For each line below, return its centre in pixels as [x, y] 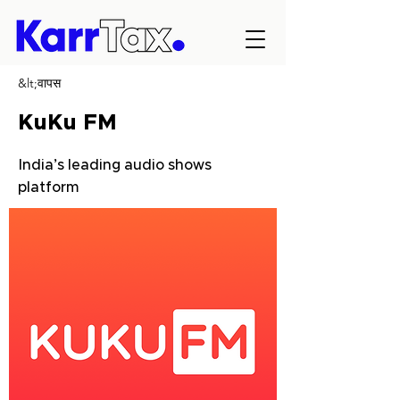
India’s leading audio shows [115, 165]
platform [49, 187]
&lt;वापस [39, 83]
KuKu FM [67, 123]
